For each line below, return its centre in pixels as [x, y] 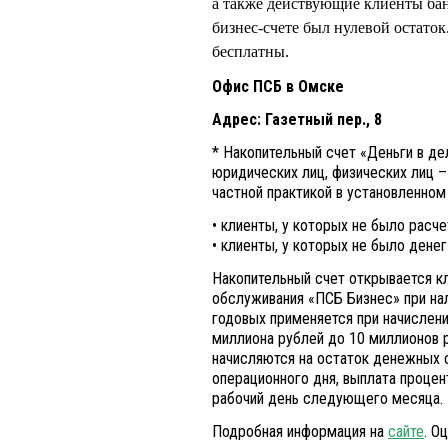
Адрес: [236, 120]
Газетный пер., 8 [321, 120]
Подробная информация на [300, 432]
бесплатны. [250, 52]
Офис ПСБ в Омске [278, 87]
